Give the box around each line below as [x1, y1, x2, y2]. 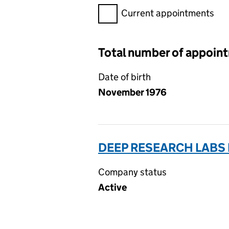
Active [98, 181, 127, 193]
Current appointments [121, 7, 214, 19]
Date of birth [98, 71, 151, 83]
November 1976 [98, 86, 167, 98]
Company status [98, 166, 167, 178]
